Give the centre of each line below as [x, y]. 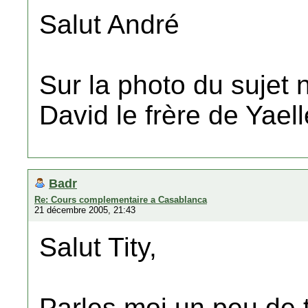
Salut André [109, 24]
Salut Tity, [98, 247]
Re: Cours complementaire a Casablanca [121, 200]
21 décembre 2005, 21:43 [85, 210]
